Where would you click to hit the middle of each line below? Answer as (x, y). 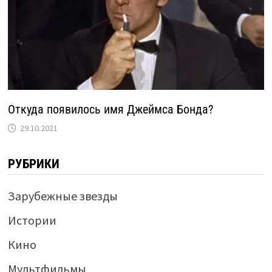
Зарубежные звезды (63, 196)
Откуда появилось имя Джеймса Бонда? (110, 110)
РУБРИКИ (33, 164)
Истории (32, 220)
